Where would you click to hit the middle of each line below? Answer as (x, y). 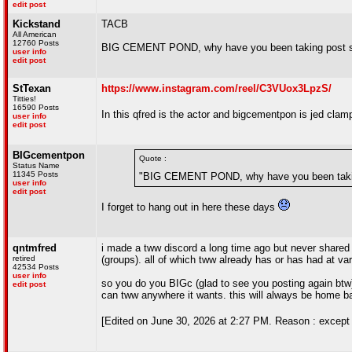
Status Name (36, 165)
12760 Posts (36, 43)
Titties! (24, 99)
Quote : (153, 158)
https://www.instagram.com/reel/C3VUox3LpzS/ (216, 88)
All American (35, 34)
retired (24, 258)
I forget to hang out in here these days (190, 207)
